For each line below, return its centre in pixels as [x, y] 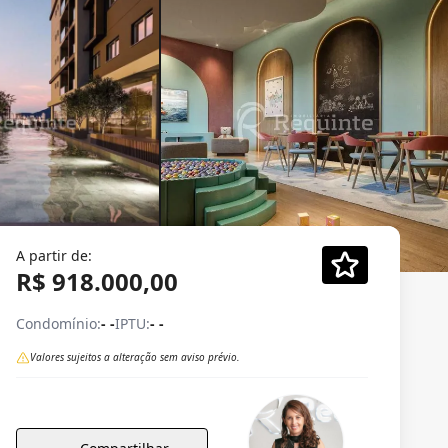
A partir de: [54, 255]
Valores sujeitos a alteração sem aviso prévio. [135, 357]
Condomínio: [58, 323]
